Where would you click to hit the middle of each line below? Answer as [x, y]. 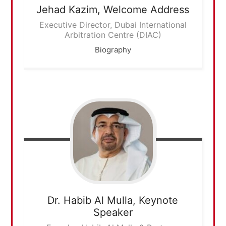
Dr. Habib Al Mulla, [93, 200]
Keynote [159, 200]
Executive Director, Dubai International [113, 25]
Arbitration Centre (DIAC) [113, 35]
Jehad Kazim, [70, 10]
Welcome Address [147, 10]
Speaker [113, 212]
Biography [113, 50]
